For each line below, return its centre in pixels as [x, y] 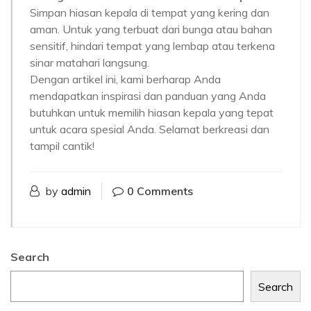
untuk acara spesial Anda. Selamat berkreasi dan [150, 129]
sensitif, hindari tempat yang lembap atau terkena [152, 46]
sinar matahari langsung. [90, 62]
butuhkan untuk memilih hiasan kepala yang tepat [152, 112]
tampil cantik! [62, 146]
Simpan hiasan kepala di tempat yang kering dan [150, 12]
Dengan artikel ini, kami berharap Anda [125, 79]
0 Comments [160, 191]
